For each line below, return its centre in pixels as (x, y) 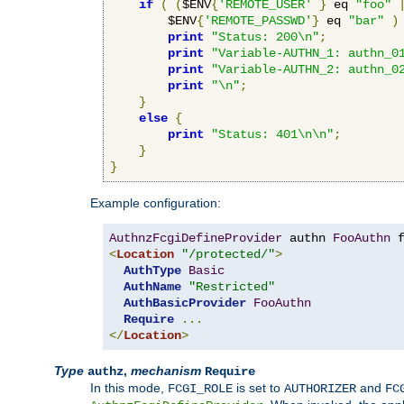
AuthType (152, 270)
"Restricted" (232, 286)
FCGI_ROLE (200, 388)
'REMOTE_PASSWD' (258, 20)
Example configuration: (156, 202)
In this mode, (129, 387)
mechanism (166, 370)
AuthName (152, 286)
